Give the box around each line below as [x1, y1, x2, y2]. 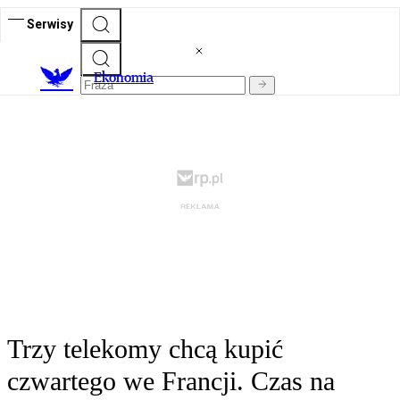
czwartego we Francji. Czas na [7, 366, 335, 396]
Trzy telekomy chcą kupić [7, 334, 283, 364]
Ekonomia [94, 69, 154, 87]
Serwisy [27, 16, 73, 31]
